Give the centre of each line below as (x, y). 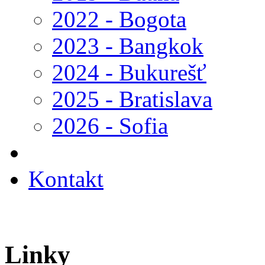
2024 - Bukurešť (129, 72)
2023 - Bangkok (128, 46)
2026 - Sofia (110, 126)
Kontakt (66, 179)
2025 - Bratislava (132, 99)
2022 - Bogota (119, 19)
